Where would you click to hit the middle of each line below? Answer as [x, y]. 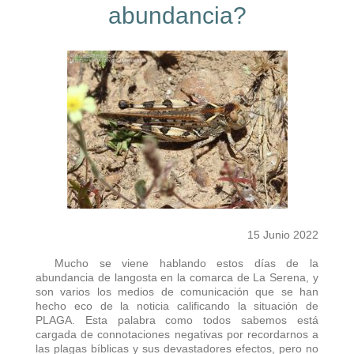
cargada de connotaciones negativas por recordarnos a [177, 334]
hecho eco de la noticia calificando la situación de [177, 305]
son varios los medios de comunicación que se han [177, 291]
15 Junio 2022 [283, 234]
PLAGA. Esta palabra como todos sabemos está [177, 320]
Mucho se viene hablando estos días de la [186, 263]
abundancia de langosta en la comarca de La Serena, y [177, 277]
